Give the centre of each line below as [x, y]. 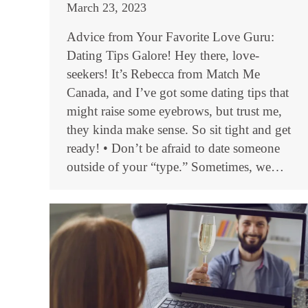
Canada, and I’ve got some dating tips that [178, 92]
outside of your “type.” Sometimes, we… [175, 167]
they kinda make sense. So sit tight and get [179, 130]
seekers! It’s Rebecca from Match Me [163, 74]
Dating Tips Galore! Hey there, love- [163, 55]
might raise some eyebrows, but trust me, [174, 111]
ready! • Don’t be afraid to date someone [173, 148]
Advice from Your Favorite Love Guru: [170, 37]
